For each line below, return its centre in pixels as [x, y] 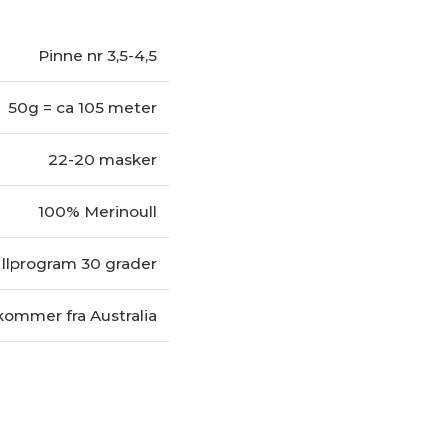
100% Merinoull [97, 211]
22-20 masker [102, 159]
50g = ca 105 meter [82, 107]
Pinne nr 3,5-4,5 [97, 55]
